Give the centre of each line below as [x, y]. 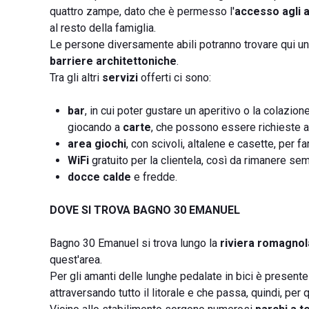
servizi [120, 78]
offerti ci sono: [175, 78]
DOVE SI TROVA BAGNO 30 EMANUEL [145, 210]
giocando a [95, 127]
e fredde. [154, 177]
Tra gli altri [76, 78]
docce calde [99, 177]
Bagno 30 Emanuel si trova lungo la [135, 243]
